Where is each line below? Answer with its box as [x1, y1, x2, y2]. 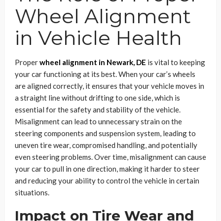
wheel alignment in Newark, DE [39, 57, 146, 67]
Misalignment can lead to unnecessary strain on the [15, 116, 182, 126]
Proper [15, 57, 39, 67]
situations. [15, 187, 49, 197]
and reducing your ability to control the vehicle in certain [15, 176, 199, 185]
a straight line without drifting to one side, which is [15, 93, 180, 102]
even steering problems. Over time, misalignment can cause [15, 152, 206, 161]
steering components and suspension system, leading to [15, 128, 196, 138]
